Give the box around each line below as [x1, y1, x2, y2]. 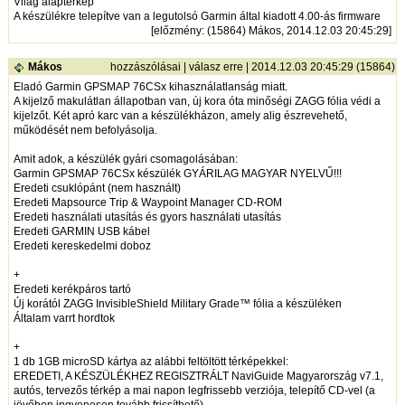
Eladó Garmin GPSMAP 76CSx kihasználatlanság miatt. [13, 80, 287, 94]
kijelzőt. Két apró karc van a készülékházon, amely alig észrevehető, [13, 109, 347, 123]
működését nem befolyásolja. [13, 124, 157, 137]
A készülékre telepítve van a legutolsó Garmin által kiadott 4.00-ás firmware [13, 10, 381, 24]
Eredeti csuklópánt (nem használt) [13, 182, 181, 195]
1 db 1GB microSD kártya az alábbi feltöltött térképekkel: [13, 355, 288, 369]
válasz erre [188, 61, 243, 74]
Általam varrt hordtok [13, 312, 115, 325]
